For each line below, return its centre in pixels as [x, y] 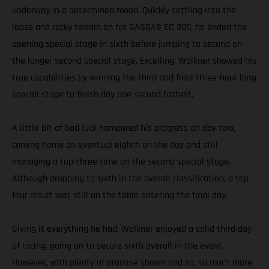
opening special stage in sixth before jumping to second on [127, 44]
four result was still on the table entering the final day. [120, 196]
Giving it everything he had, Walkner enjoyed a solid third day [132, 229]
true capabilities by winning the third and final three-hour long [134, 78]
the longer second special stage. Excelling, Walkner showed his [134, 61]
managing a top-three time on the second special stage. [121, 162]
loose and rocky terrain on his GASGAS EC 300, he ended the [129, 28]
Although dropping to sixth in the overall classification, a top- [132, 179]
